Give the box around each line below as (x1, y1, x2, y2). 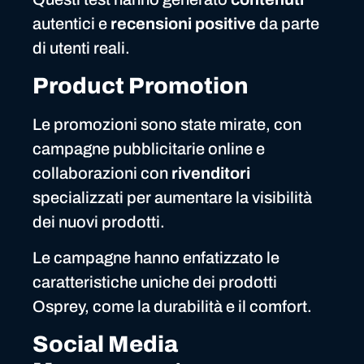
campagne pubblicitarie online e (32, 139, 265, 158)
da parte (256, 15, 319, 33)
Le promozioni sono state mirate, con (32, 115, 301, 133)
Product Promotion (32, 72, 249, 98)
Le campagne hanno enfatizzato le (32, 249, 279, 267)
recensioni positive (110, 15, 256, 33)
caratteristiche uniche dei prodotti (32, 273, 277, 292)
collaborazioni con (32, 163, 171, 182)
